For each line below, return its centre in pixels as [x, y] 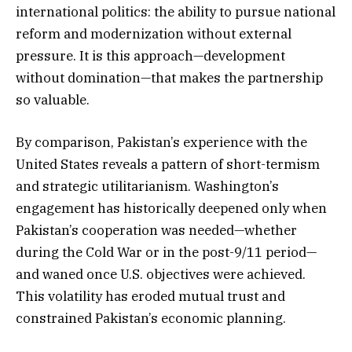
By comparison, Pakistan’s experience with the [161, 142]
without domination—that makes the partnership [169, 77]
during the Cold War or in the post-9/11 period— [166, 252]
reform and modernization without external [154, 33]
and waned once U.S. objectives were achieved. [161, 274]
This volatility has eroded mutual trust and [150, 296]
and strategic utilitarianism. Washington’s [147, 186]
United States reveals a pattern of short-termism [168, 164]
